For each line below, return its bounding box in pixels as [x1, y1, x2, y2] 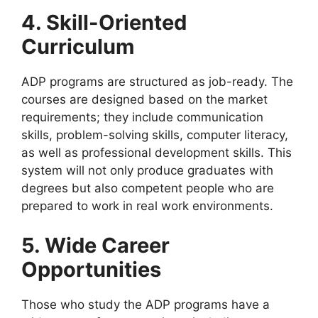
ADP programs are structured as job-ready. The [21, 75, 293, 89]
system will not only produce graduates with [21, 163, 273, 178]
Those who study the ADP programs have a [21, 297, 270, 312]
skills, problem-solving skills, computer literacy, [21, 128, 288, 143]
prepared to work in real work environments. [21, 199, 273, 214]
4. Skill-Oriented [21, 10, 187, 35]
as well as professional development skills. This [21, 146, 292, 160]
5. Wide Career [21, 232, 170, 258]
